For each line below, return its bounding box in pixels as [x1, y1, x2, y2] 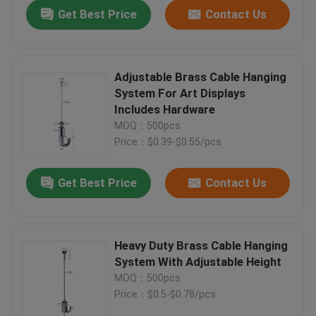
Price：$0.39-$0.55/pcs [114, 136, 222, 148]
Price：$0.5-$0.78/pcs [114, 288, 217, 300]
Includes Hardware [114, 102, 216, 117]
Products [25, 260, 75, 274]
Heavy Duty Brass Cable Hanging [114, 238, 288, 253]
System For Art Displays [114, 86, 246, 101]
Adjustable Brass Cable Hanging [114, 70, 287, 85]
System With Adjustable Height [114, 255, 282, 269]
